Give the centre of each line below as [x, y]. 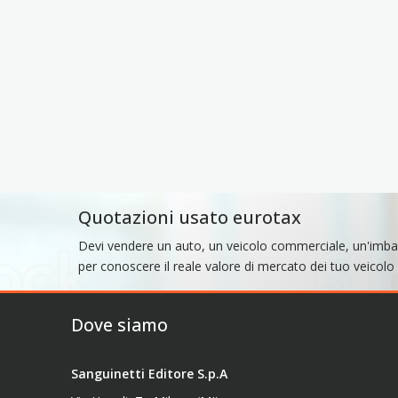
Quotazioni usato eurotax [190, 217]
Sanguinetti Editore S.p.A [149, 373]
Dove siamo [119, 324]
